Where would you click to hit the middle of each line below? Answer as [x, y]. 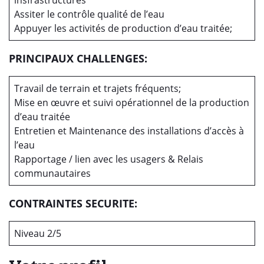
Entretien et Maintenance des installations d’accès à [129, 131]
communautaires [52, 173]
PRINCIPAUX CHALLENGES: [80, 58]
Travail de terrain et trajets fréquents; [98, 88]
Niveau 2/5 [38, 233]
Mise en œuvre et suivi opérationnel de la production [132, 103]
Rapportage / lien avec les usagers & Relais [109, 159]
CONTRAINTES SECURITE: [73, 203]
